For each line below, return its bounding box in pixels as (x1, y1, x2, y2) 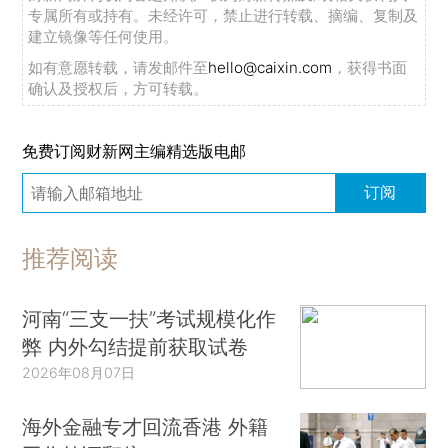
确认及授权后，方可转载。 (28, 78, 209, 98)
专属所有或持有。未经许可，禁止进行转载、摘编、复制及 (28, 5, 419, 25)
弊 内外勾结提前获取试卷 (22, 334, 249, 360)
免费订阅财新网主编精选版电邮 (22, 141, 247, 162)
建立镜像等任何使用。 (28, 26, 179, 46)
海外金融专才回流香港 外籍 (22, 413, 269, 439)
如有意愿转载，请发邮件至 (28, 57, 209, 77)
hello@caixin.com (208, 57, 333, 77)
